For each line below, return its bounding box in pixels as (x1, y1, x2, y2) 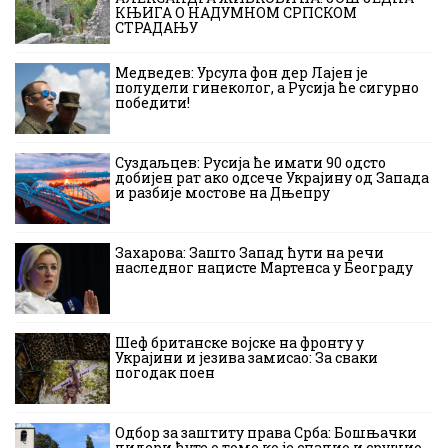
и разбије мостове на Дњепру (115, 182, 330, 202)
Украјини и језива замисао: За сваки (115, 347, 378, 367)
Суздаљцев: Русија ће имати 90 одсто (115, 152, 386, 172)
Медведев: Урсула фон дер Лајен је (115, 62, 368, 82)
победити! (115, 92, 190, 112)
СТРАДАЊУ (115, 17, 201, 37)
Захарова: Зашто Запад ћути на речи (115, 242, 384, 262)
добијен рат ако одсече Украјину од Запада (115, 167, 429, 187)
